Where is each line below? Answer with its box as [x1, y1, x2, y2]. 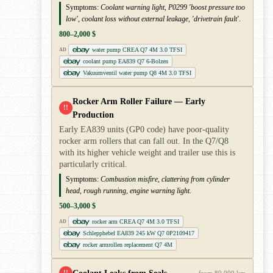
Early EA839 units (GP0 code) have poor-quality [59, 125, 229, 135]
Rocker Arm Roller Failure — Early [73, 96, 205, 107]
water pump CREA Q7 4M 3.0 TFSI [91, 46, 182, 54]
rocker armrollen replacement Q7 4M [83, 241, 172, 249]
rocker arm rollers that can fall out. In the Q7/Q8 [59, 136, 229, 146]
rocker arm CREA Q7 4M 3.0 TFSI [91, 218, 179, 225]
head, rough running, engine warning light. [66, 186, 191, 196]
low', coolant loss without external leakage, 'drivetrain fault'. [66, 15, 241, 24]
